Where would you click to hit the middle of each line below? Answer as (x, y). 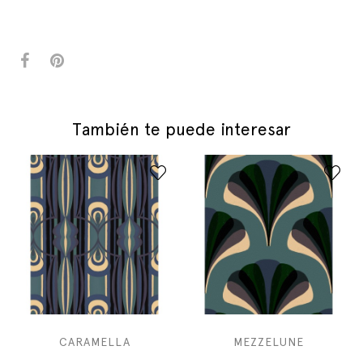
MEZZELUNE (269, 342)
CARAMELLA (94, 342)
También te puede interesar (181, 129)
